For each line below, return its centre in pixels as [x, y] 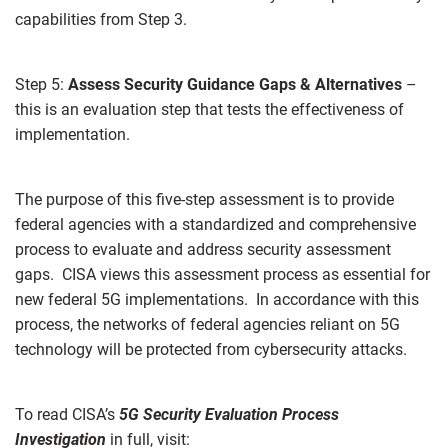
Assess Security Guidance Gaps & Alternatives [235, 84]
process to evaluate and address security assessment [203, 249]
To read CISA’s [67, 414]
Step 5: [41, 84]
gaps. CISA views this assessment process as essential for [222, 274]
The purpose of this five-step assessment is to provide [204, 199]
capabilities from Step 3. [101, 19]
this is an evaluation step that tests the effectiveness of [209, 109]
